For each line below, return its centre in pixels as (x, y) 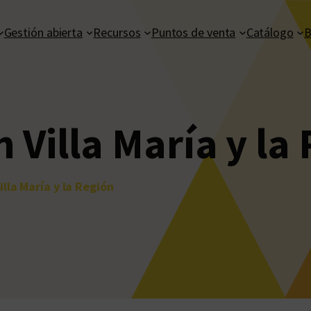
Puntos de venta (193, 32)
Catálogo (270, 32)
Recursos (117, 32)
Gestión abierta (43, 32)
